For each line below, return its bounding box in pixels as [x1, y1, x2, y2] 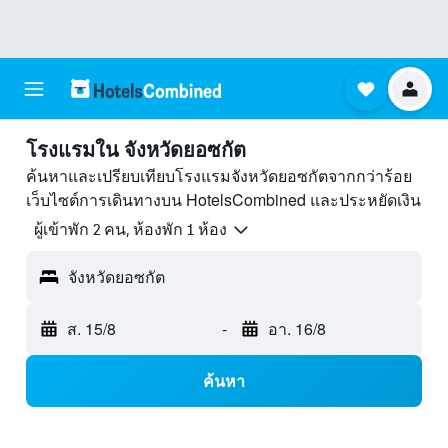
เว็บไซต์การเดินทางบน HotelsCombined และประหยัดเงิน [26, 188, 421, 211]
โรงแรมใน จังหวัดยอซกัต [26, 138, 246, 162]
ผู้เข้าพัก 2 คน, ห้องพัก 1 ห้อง [34, 220, 227, 240]
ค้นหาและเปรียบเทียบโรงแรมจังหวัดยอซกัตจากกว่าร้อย [26, 164, 412, 187]
